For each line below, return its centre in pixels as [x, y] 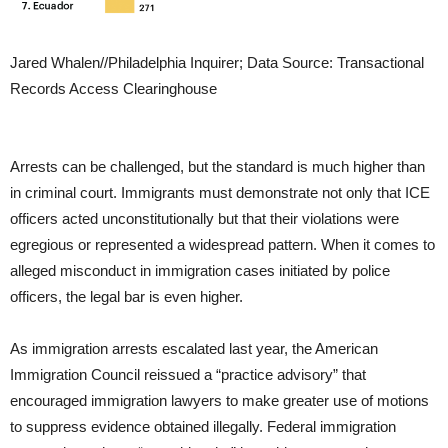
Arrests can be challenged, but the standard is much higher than [217, 166]
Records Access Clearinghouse [113, 88]
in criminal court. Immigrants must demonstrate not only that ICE [220, 192]
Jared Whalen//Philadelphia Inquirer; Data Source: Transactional [217, 62]
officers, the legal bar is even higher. [126, 296]
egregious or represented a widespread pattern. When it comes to [222, 244]
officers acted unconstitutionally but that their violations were [204, 218]
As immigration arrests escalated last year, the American [194, 348]
